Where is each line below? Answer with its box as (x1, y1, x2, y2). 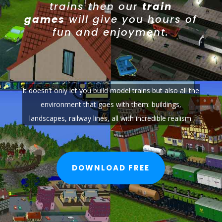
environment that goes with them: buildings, (40, 99, 181, 109)
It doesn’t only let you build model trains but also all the (22, 85, 200, 95)
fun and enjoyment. (53, 25, 169, 39)
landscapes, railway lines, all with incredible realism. (29, 113, 193, 123)
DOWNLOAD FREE (72, 163, 150, 173)
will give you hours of (65, 12, 198, 26)
